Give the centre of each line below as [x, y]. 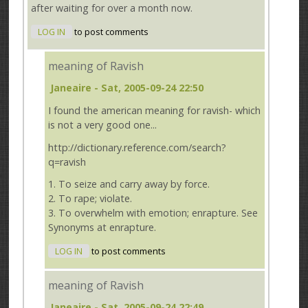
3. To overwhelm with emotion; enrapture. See [153, 213]
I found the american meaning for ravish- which [155, 111]
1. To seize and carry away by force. [129, 184]
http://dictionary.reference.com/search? [137, 147]
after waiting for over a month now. [112, 8]
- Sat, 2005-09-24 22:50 [148, 88]
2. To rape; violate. [90, 199]
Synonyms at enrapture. [102, 228]
